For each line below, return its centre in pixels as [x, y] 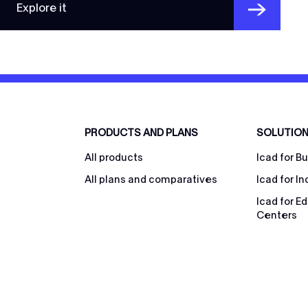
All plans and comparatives [151, 180]
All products [114, 158]
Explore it [42, 8]
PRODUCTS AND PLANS [142, 133]
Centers [276, 216]
